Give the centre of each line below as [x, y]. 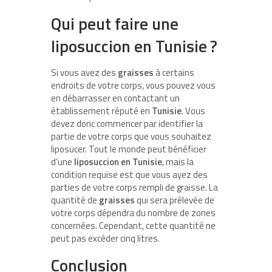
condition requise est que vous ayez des [129, 174]
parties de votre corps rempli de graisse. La [134, 187]
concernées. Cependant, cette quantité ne [133, 225]
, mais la [178, 161]
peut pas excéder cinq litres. [105, 238]
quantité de [75, 200]
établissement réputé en [101, 110]
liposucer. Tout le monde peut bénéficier [129, 149]
